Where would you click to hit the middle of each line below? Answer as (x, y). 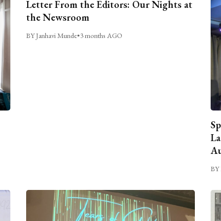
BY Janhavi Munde (52, 35)
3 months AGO (101, 35)
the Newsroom (58, 17)
